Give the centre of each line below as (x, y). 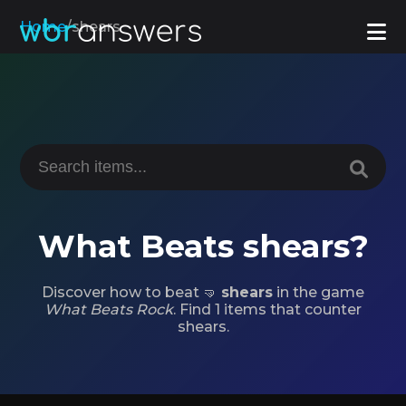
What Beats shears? (203, 246)
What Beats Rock (109, 309)
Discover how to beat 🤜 (131, 292)
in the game (319, 292)
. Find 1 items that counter (267, 309)
